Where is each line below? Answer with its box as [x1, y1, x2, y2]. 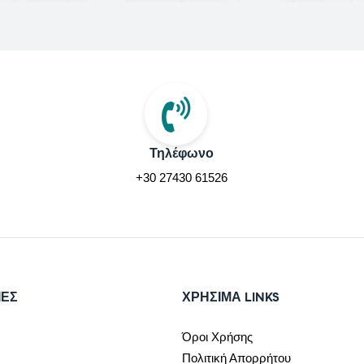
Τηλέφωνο [149, 145, 214, 160]
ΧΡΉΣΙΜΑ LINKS [182, 288, 279, 305]
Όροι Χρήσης [182, 329, 253, 344]
